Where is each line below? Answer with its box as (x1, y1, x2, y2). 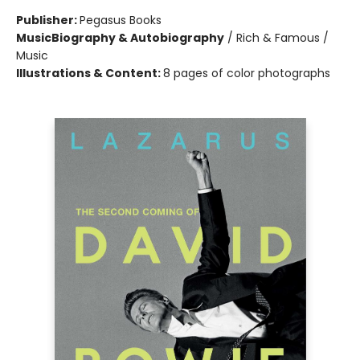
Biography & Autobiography (51, 30, 224, 47)
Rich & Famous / (236, 30, 329, 47)
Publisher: (16, 12, 80, 29)
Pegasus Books (80, 12, 162, 29)
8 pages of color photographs (163, 65, 330, 82)
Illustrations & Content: (16, 65, 163, 82)
